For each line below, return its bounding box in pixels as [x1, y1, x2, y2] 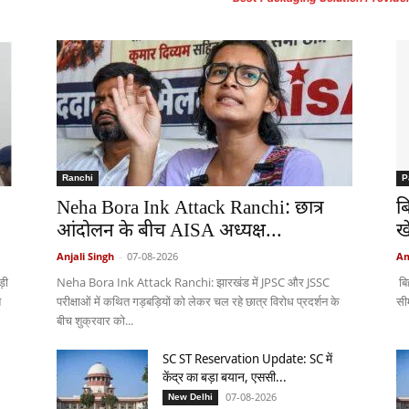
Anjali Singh [57, 248, 114, 263]
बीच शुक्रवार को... [57, 311, 133, 329]
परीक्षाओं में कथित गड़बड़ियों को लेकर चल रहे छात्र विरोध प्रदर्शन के [57, 292, 340, 309]
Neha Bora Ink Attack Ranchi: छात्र [57, 195, 324, 222]
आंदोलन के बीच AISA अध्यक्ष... [57, 218, 282, 245]
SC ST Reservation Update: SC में [163, 349, 332, 367]
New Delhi [168, 391, 213, 402]
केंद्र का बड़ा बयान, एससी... [163, 367, 287, 385]
